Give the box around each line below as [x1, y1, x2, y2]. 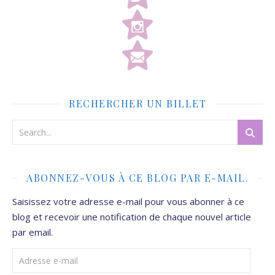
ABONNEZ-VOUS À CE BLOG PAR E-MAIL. [26, 171, 249, 184]
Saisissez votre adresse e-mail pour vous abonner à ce [12, 195, 244, 207]
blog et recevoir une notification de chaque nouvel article [12, 210, 251, 223]
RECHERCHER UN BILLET [69, 96, 206, 110]
